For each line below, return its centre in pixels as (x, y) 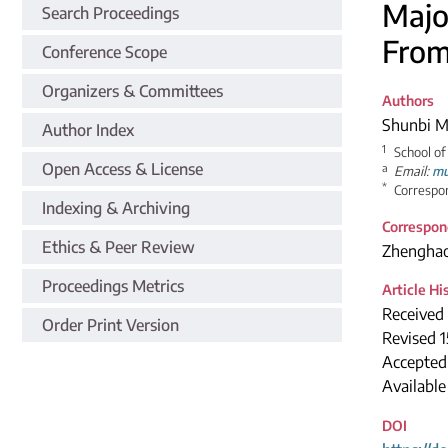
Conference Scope (104, 51)
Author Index (88, 129)
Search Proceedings (110, 12)
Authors (408, 100)
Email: (413, 170)
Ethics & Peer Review (118, 246)
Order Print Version (110, 324)
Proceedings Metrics (113, 285)
